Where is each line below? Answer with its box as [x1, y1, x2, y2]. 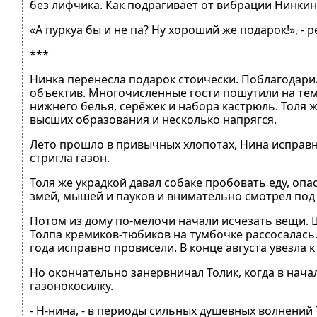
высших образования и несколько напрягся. [30, 112, 277, 127]
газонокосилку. [30, 278, 113, 294]
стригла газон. [30, 150, 110, 166]
